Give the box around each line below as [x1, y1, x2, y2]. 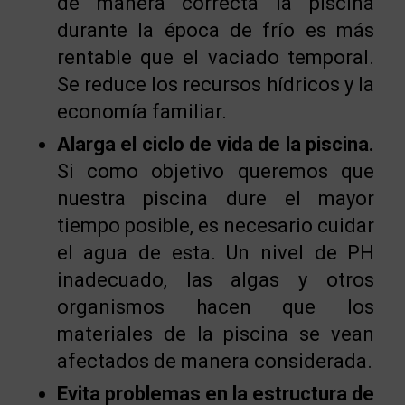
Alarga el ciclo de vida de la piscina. [56, 133, 375, 156]
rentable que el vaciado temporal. [56, 46, 375, 70]
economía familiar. [56, 100, 227, 124]
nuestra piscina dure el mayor [56, 187, 375, 211]
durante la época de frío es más [56, 19, 375, 42]
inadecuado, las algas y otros [56, 268, 375, 292]
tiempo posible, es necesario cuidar [56, 214, 375, 238]
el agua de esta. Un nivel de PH [56, 241, 375, 265]
